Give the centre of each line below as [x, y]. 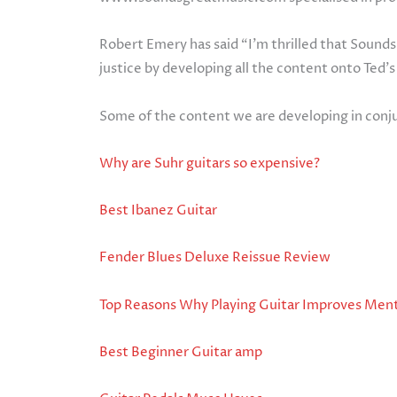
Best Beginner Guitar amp [181, 352]
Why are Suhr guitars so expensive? [210, 163]
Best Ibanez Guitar [158, 211]
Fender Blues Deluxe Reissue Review [215, 258]
